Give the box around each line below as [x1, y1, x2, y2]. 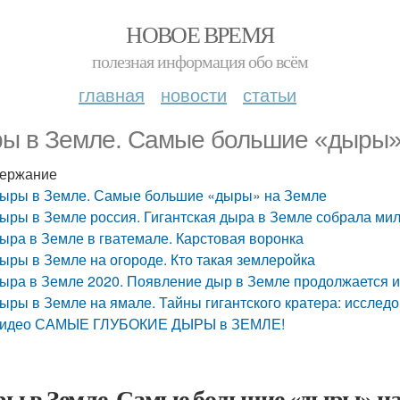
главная [79, 81, 145, 107]
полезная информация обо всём [92, 49, 308, 73]
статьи [243, 81, 296, 107]
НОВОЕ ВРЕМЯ [126, 19, 274, 49]
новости [161, 81, 227, 107]
